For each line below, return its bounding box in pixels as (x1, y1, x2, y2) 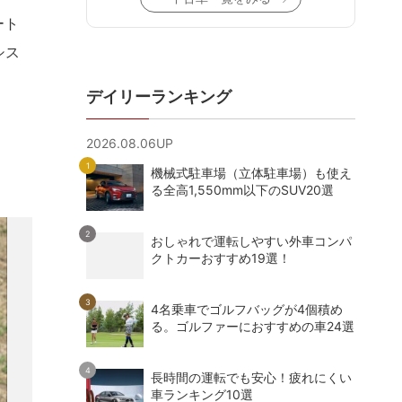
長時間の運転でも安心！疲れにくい (151, 369, 352, 385)
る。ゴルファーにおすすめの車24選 (151, 318, 354, 334)
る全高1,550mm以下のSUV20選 (151, 181, 334, 197)
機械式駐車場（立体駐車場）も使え (151, 164, 352, 180)
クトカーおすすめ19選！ (151, 249, 291, 266)
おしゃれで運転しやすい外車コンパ (151, 232, 352, 249)
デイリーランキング (86, 86, 232, 106)
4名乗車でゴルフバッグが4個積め (151, 301, 343, 317)
